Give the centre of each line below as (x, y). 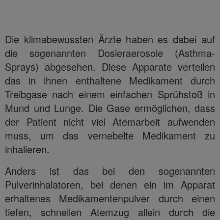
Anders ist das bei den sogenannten (110, 170)
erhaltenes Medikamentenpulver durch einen (110, 198)
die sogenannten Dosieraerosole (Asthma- (110, 53)
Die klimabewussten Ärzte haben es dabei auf (110, 39)
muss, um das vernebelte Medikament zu (110, 135)
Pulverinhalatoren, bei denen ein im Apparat (110, 184)
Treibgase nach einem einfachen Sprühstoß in (110, 94)
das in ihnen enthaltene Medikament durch (110, 80)
